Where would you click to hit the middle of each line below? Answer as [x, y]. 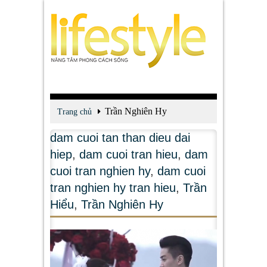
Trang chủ [74, 112]
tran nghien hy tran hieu [113, 188]
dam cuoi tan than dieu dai [120, 138]
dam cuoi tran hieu [128, 154]
